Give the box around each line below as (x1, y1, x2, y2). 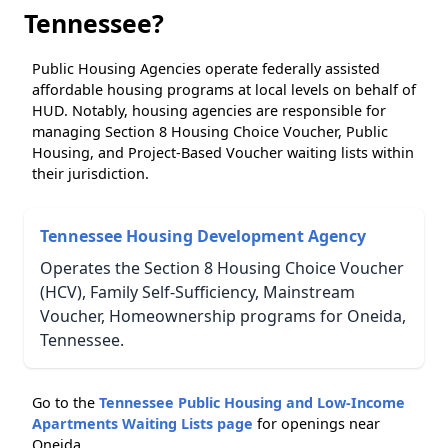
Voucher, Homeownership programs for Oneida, (40, 305, 406, 328)
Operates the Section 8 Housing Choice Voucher (40, 257, 404, 280)
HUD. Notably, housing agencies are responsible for (32, 101, 386, 121)
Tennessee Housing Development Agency (40, 225, 366, 248)
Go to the (32, 393, 99, 413)
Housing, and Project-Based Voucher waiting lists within (32, 143, 414, 163)
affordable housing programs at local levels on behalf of (32, 80, 416, 100)
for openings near (253, 414, 380, 434)
